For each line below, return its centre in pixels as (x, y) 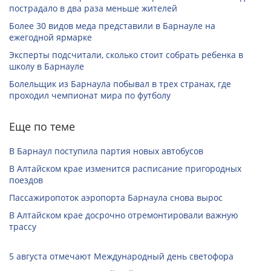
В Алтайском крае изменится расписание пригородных (125, 169)
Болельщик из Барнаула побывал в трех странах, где (120, 84)
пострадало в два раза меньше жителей (93, 8)
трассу (23, 227)
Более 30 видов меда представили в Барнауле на (112, 26)
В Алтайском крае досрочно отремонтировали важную (124, 215)
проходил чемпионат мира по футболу (90, 96)
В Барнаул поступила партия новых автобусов (106, 151)
